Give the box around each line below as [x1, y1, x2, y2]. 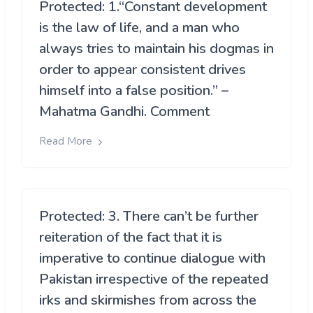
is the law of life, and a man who [39, 18, 240, 38]
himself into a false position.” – [39, 81, 228, 101]
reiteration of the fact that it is [39, 227, 222, 247]
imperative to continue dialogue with [39, 248, 265, 268]
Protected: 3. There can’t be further [39, 206, 259, 226]
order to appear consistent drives [39, 60, 246, 80]
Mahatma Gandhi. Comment [39, 102, 210, 122]
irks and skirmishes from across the [39, 290, 256, 310]
